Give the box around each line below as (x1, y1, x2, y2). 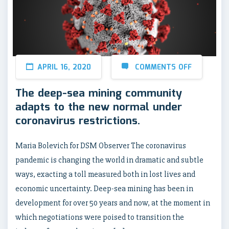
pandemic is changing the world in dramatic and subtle (15, 154, 203, 165)
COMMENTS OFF (135, 61, 192, 73)
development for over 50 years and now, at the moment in (15, 197, 210, 208)
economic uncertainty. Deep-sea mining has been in (15, 183, 193, 194)
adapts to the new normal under (15, 98, 182, 116)
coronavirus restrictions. (15, 112, 140, 130)
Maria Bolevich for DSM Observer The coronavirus (15, 140, 186, 151)
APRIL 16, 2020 (37, 61, 91, 73)
